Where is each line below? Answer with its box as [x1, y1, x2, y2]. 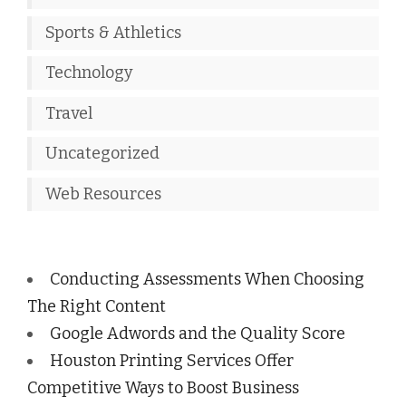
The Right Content [27, 295, 166, 316]
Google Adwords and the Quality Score [50, 323, 345, 343]
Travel [45, 102, 92, 123]
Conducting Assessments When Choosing [50, 268, 364, 289]
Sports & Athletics [45, 22, 181, 43]
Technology [45, 63, 133, 83]
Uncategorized [45, 143, 159, 164]
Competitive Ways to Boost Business [27, 377, 299, 398]
